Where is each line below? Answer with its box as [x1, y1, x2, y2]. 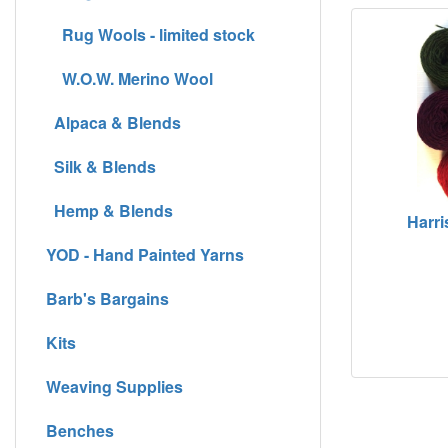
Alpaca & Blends [46, 110, 181, 134]
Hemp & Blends [46, 198, 173, 222]
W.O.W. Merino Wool [46, 66, 213, 90]
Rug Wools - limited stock [46, 22, 255, 46]
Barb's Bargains [46, 286, 169, 310]
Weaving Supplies [46, 374, 183, 398]
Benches [46, 418, 114, 442]
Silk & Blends [46, 154, 156, 178]
